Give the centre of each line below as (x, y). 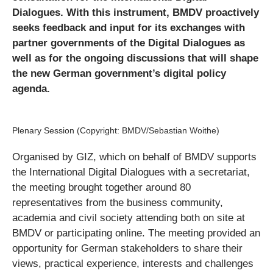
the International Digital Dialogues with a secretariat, (131, 172)
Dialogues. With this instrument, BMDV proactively (136, 12)
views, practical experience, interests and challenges (133, 264)
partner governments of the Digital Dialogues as (129, 43)
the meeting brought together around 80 (101, 187)
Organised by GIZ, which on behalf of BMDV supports (134, 157)
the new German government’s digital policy (119, 73)
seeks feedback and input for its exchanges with (129, 28)
